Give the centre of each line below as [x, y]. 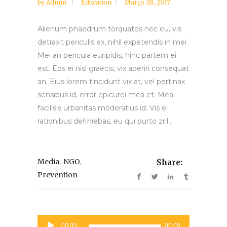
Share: [169, 162]
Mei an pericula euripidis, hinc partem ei [107, 55]
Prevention [58, 175]
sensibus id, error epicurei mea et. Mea [105, 95]
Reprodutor [56, 220]
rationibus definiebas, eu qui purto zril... [105, 121]
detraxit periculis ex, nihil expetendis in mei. [113, 42]
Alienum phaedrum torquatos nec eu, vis [109, 29]
